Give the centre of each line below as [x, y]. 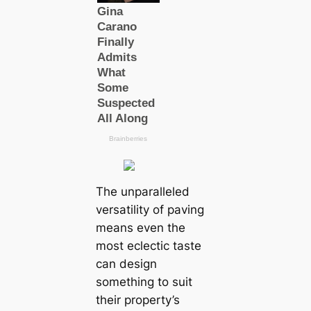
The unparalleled [142, 191]
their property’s [137, 300]
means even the [140, 227]
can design [126, 263]
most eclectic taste [148, 245]
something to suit [144, 281]
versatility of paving [150, 209]
